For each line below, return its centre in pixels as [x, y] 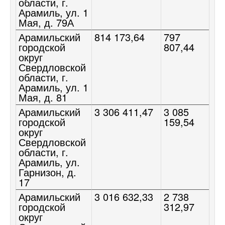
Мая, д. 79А [46, 22]
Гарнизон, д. [47, 172]
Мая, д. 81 [43, 97]
